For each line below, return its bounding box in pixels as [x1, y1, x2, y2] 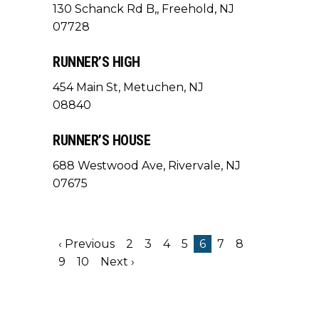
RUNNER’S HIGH [53, 53, 140, 70]
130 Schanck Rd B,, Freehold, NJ [53, 2, 234, 16]
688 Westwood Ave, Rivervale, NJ [53, 159, 241, 172]
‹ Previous [58, 237, 115, 251]
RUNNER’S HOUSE [53, 132, 150, 149]
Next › [100, 255, 135, 268]
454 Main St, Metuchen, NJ [53, 80, 204, 94]
